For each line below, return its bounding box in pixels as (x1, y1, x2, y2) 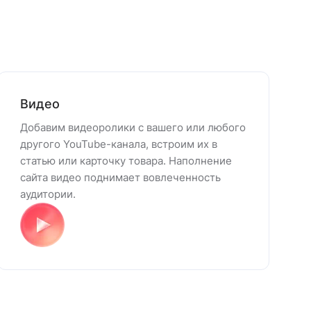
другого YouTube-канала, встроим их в (20, 137, 217, 151)
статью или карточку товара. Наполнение (20, 154, 232, 167)
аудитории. (20, 187, 76, 201)
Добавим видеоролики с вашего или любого (20, 121, 246, 134)
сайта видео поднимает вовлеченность (20, 171, 221, 184)
